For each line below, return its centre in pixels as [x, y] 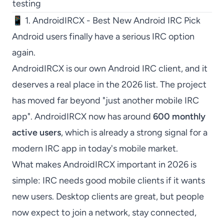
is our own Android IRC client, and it [136, 68]
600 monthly [179, 116]
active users [36, 132]
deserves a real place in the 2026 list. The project [109, 84]
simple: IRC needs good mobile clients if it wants [108, 180]
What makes [37, 164]
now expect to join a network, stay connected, [104, 212]
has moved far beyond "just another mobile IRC [105, 100]
